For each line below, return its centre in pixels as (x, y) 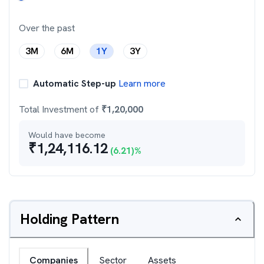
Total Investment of (60, 109)
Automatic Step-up (75, 83)
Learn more (141, 83)
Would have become (67, 135)
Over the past (47, 28)
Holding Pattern (70, 219)
